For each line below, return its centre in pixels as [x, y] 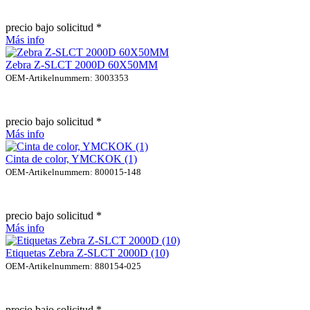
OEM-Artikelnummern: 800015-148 [73, 172]
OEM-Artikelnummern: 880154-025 [73, 266]
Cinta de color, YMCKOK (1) [71, 158]
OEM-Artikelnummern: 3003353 [67, 77]
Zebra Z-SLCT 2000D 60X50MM [82, 64]
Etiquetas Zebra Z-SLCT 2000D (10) [87, 253]
